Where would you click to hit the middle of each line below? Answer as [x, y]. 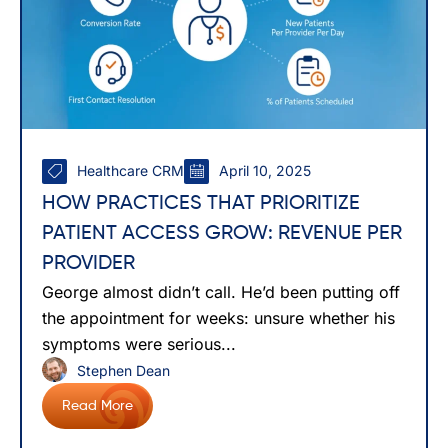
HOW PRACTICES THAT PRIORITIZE [201, 203]
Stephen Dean [123, 370]
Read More [97, 405]
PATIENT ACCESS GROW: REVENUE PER [222, 233]
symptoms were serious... [139, 343]
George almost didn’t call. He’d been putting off [221, 291]
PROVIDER [88, 263]
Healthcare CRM [130, 171]
